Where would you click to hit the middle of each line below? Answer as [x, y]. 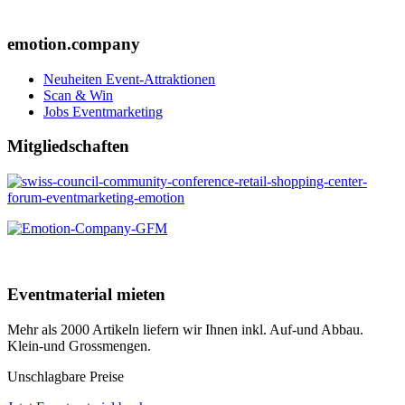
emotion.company [74, 43]
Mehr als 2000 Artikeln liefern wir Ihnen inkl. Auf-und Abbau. [185, 329]
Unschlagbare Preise [66, 376]
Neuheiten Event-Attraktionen [129, 79]
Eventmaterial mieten [86, 294]
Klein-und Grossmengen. [79, 345]
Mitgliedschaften [68, 146]
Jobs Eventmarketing [103, 111]
